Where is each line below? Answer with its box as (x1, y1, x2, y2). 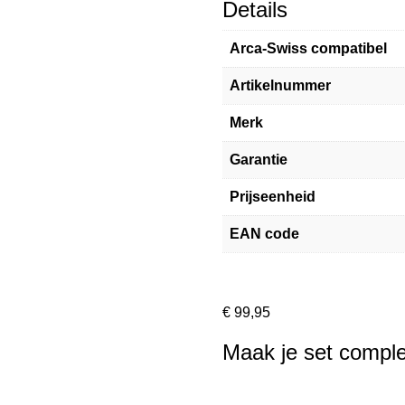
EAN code (230, 225, 300, 241)
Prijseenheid (230, 188, 316, 204)
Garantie (230, 151, 288, 167)
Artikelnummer (230, 77, 332, 93)
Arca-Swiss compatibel (230, 40, 388, 56)
